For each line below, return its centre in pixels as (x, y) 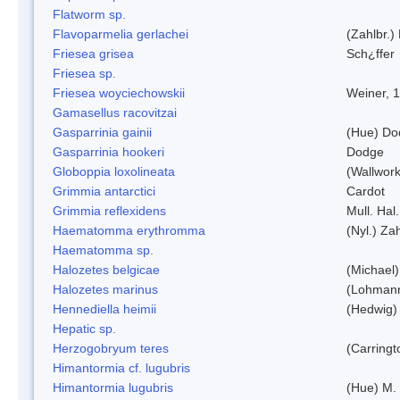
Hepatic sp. (84, 328)
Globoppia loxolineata (114, 171)
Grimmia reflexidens (109, 210)
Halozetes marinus (105, 289)
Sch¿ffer (371, 53)
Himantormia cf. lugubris (121, 367)
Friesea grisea (93, 53)
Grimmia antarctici (104, 191)
